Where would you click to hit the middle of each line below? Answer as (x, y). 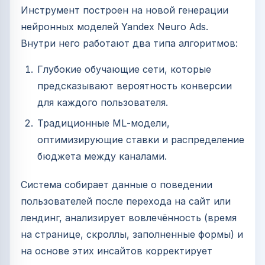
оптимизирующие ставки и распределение (141, 140)
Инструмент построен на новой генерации (125, 10)
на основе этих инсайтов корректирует (117, 251)
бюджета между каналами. (102, 156)
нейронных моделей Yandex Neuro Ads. (114, 27)
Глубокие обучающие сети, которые (124, 70)
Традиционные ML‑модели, (104, 123)
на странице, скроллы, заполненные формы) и (132, 235)
